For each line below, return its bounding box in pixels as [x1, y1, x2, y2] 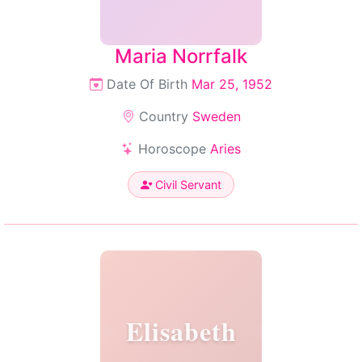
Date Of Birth [103, 76, 192, 92]
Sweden [192, 108, 241, 124]
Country [134, 108, 192, 124]
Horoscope [134, 141, 210, 157]
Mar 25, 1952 [192, 76, 272, 92]
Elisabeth [125, 312, 237, 350]
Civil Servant [152, 178, 221, 192]
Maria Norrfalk [115, 44, 247, 68]
